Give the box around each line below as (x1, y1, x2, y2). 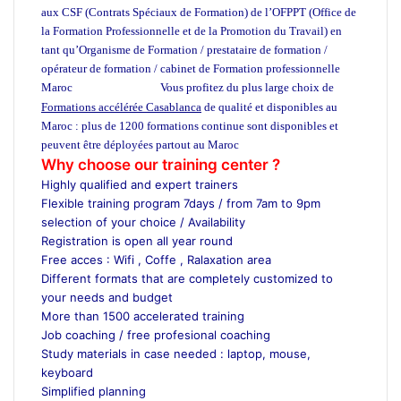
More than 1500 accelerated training (41, 308, 244, 323)
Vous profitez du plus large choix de (160, 80, 334, 94)
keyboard (41, 364, 93, 380)
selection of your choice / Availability (41, 214, 245, 229)
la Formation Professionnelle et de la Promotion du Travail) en (41, 23, 342, 38)
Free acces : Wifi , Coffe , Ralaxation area (41, 252, 271, 267)
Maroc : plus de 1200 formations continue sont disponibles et (41, 118, 338, 132)
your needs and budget (41, 289, 173, 304)
